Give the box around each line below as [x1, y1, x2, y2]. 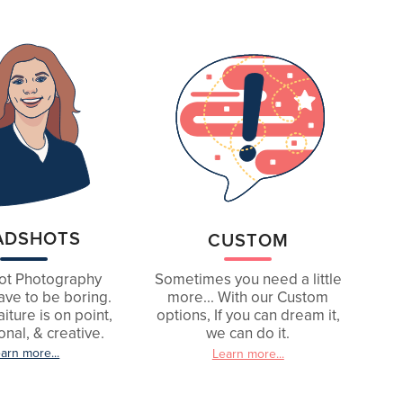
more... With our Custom [167, 286, 329, 309]
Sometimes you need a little [154, 268, 342, 291]
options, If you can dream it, [156, 304, 340, 327]
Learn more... [211, 345, 284, 363]
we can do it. [206, 322, 291, 345]
